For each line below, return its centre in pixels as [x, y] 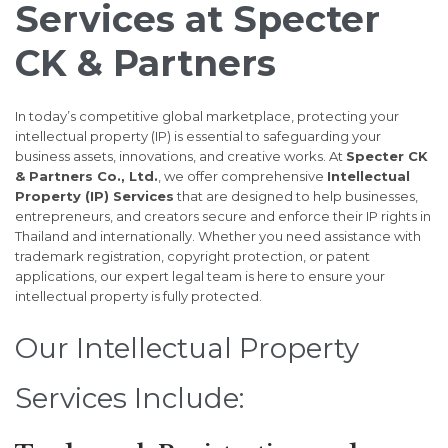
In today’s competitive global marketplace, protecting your [207, 116]
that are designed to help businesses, [296, 196]
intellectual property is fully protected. [138, 296]
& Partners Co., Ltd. [86, 176]
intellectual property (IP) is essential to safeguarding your [198, 136]
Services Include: [129, 398]
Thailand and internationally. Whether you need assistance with [218, 236]
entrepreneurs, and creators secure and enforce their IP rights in [223, 216]
